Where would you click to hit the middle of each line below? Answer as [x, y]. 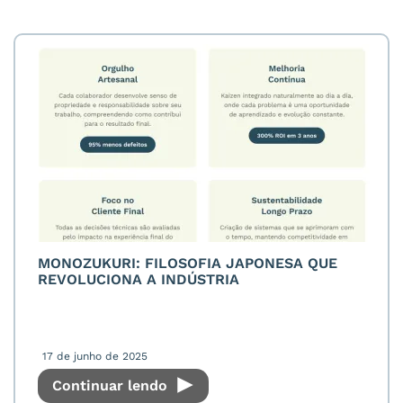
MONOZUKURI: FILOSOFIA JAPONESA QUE [188, 263]
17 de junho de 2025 [95, 356]
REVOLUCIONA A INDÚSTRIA [139, 279]
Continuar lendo [112, 385]
